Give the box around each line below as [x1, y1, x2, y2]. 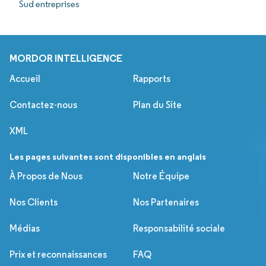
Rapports [133, 72, 170, 84]
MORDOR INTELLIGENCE [9, 52, 122, 64]
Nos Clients [9, 196, 58, 208]
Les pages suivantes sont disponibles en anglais [9, 150, 206, 162]
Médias [9, 222, 40, 234]
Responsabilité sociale [133, 222, 225, 234]
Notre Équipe [133, 170, 189, 182]
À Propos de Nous [9, 170, 83, 182]
